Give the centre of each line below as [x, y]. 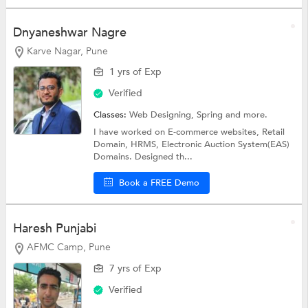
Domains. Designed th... [143, 157]
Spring [211, 115]
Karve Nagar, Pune [67, 51]
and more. [247, 115]
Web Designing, [163, 115]
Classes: [112, 115]
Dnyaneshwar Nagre [69, 32]
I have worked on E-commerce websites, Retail [189, 132]
